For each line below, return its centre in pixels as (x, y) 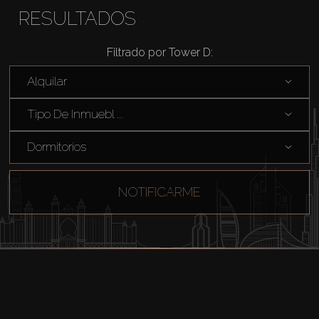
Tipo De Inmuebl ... (75, 114)
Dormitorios (56, 147)
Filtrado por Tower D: (159, 52)
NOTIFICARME (159, 192)
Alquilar (47, 82)
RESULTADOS (77, 18)
